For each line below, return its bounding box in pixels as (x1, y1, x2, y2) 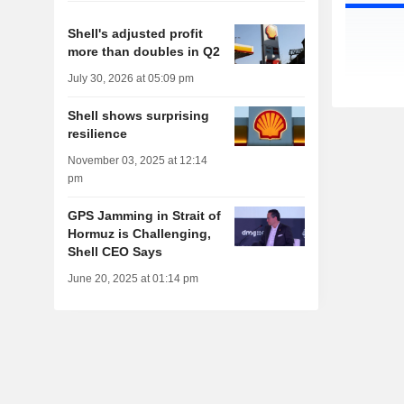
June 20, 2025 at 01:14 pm (67, 272, 198, 286)
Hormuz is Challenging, (67, 226, 211, 242)
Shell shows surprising (67, 108, 209, 124)
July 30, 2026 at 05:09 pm (67, 72, 194, 86)
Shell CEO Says (67, 244, 162, 260)
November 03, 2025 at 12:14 (67, 154, 207, 168)
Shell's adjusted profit (67, 26, 203, 41)
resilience (67, 126, 127, 142)
